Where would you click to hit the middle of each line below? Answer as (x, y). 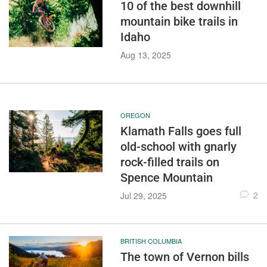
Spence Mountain (166, 178)
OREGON (135, 115)
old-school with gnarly (178, 147)
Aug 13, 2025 (145, 55)
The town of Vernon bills (184, 257)
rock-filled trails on (170, 162)
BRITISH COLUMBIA (151, 241)
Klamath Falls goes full (181, 131)
